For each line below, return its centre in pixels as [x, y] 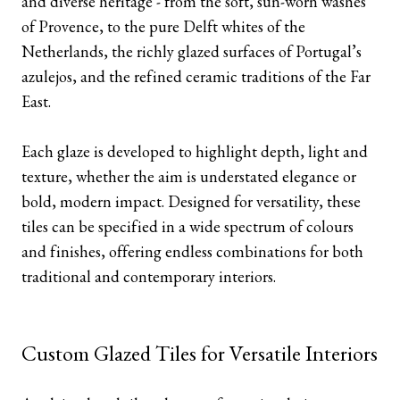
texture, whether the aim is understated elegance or [189, 176]
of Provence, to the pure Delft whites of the [163, 26]
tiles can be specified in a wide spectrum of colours [187, 226]
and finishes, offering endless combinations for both [192, 251]
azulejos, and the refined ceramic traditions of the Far [196, 76]
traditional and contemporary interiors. [149, 276]
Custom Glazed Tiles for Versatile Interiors [200, 353]
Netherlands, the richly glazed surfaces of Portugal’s [192, 51]
